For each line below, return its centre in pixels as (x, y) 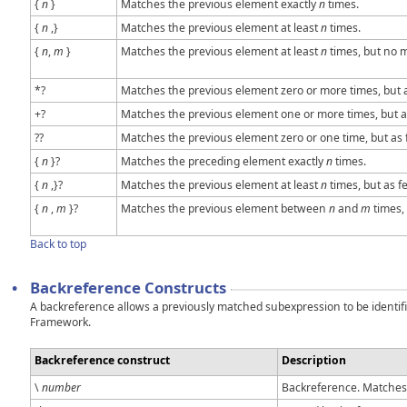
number (61, 387)
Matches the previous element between (225, 209)
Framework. (60, 322)
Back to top (58, 244)
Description (314, 360)
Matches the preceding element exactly (223, 162)
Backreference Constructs (128, 287)
